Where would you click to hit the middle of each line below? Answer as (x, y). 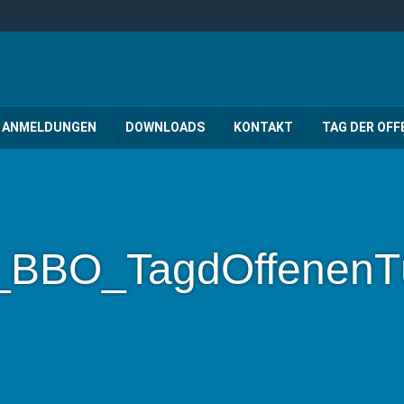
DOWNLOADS (165, 128)
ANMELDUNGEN (49, 128)
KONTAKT (263, 128)
